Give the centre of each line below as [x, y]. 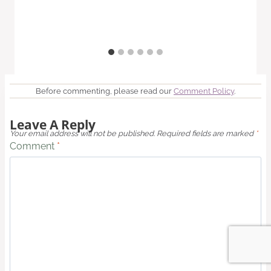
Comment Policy [204, 91]
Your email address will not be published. [82, 134]
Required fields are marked [206, 134]
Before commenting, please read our [105, 91]
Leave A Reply [53, 124]
